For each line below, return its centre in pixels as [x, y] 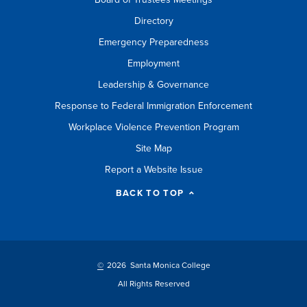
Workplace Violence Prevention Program [153, 127]
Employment [153, 63]
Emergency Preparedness [153, 42]
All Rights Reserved [153, 283]
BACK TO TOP [150, 193]
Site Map [153, 148]
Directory [153, 21]
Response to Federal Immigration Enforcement [153, 106]
